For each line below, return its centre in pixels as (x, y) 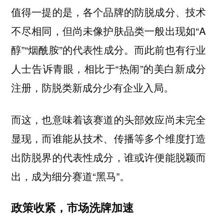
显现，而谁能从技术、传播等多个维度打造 (108, 138)
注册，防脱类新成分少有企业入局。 (92, 87)
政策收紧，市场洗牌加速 (72, 207)
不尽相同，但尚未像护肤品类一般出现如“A (108, 30)
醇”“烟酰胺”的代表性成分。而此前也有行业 (108, 49)
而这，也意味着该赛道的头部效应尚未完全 (108, 119)
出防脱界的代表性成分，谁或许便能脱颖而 (108, 157)
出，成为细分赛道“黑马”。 (70, 176)
